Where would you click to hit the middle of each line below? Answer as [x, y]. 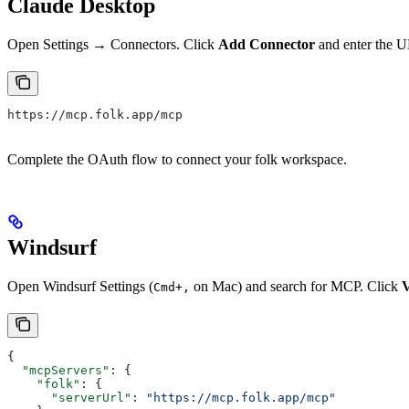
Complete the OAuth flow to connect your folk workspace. [177, 159]
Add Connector [267, 44]
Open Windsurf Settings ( [80, 286]
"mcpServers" [58, 370]
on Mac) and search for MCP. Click [296, 286]
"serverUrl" [69, 397]
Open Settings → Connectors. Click [113, 44]
